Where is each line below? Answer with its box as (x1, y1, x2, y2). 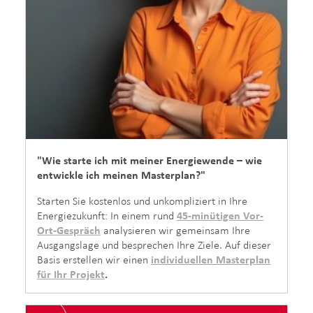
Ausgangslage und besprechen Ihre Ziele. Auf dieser (37, 238, 271, 251)
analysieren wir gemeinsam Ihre (101, 224, 250, 236)
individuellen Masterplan (151, 253, 270, 265)
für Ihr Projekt (37, 268, 105, 280)
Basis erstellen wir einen (37, 253, 151, 265)
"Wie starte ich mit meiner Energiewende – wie (37, 154, 262, 166)
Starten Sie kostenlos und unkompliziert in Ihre (37, 194, 247, 207)
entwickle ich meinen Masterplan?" (37, 168, 205, 181)
